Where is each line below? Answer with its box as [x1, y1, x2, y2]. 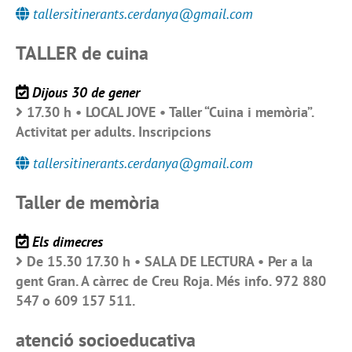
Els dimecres [32, 233, 103, 251]
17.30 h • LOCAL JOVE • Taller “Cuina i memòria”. [27, 103, 313, 122]
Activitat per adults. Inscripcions [16, 123, 211, 141]
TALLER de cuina [16, 41, 148, 66]
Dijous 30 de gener [32, 83, 140, 102]
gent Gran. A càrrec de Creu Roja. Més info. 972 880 [16, 272, 326, 291]
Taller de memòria [16, 190, 159, 215]
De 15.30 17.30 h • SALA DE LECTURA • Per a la [27, 252, 313, 271]
